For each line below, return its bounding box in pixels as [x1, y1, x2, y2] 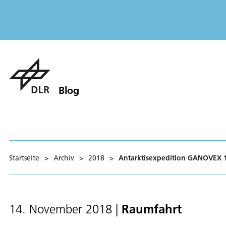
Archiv [53, 153, 74, 162]
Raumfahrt [122, 201, 182, 216]
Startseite [9, 153, 39, 162]
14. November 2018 [9, 202, 112, 216]
